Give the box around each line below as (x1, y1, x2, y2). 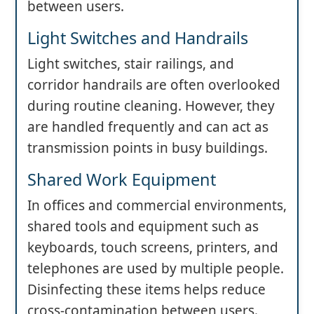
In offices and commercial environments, (27, 196, 287, 215)
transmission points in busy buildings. (27, 139, 268, 158)
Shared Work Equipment (27, 168, 216, 191)
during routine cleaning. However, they (27, 97, 275, 116)
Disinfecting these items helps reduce (27, 280, 266, 299)
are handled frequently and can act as (27, 118, 268, 137)
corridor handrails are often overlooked (27, 76, 280, 95)
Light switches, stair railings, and (27, 55, 234, 74)
